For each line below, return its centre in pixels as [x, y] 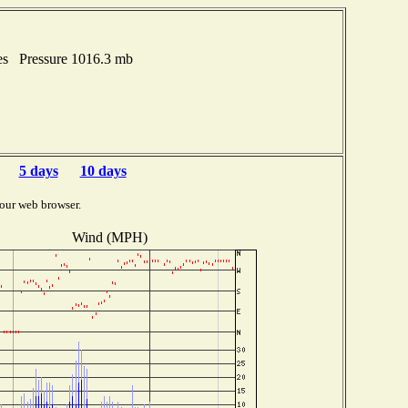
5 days [38, 171]
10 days [103, 171]
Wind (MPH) [109, 237]
